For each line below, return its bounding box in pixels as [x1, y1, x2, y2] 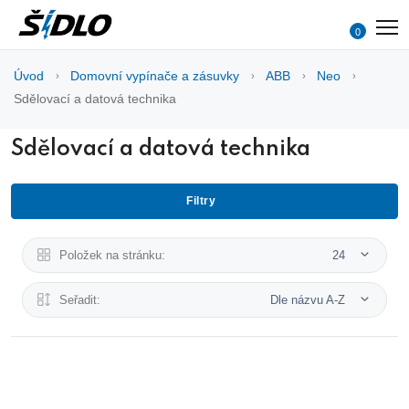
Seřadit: [59, 292, 100, 307]
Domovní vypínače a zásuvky [70, 68, 239, 83]
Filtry [186, 194, 215, 207]
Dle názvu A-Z [270, 292, 349, 307]
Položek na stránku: [59, 247, 165, 262]
